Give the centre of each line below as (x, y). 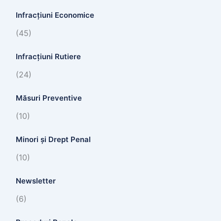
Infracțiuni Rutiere (48, 57)
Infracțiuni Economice (55, 15)
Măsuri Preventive (49, 98)
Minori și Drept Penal (53, 140)
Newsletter (36, 181)
